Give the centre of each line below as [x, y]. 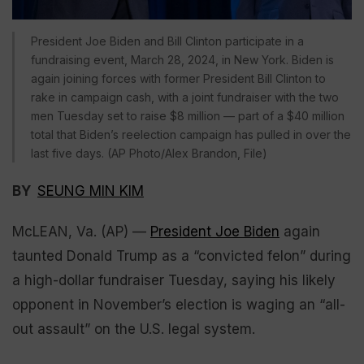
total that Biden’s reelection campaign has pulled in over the [191, 134]
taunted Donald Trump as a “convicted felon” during [182, 256]
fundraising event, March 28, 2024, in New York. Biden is [182, 59]
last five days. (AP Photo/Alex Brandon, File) [149, 153]
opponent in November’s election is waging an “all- [179, 304]
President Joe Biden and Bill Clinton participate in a [167, 41]
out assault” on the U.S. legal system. [134, 329]
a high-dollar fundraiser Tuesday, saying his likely [174, 280]
